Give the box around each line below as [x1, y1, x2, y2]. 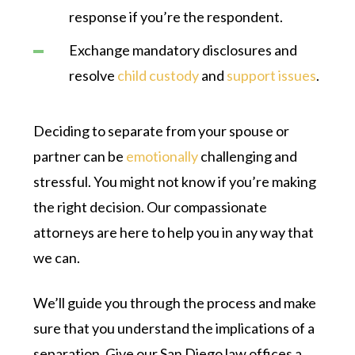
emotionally [126, 147, 199, 165]
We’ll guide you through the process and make [33, 293, 317, 311]
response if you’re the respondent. [69, 7, 284, 25]
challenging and [198, 147, 298, 165]
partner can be [33, 147, 127, 165]
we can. [33, 248, 81, 266]
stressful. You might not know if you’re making [33, 172, 317, 190]
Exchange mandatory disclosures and [69, 40, 298, 59]
